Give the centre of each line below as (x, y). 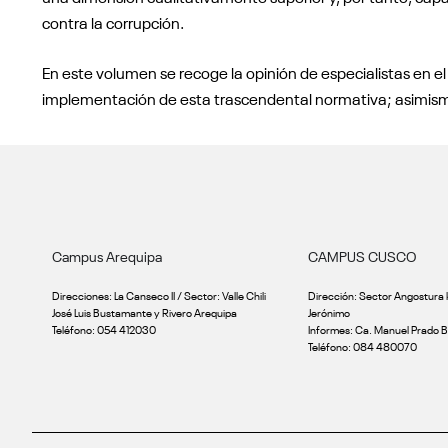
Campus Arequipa (107, 256)
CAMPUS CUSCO (362, 256)
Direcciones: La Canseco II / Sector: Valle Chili (159, 295)
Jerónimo (329, 312)
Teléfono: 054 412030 (104, 329)
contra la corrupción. (113, 22)
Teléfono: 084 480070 (362, 346)
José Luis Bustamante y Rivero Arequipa (144, 312)
